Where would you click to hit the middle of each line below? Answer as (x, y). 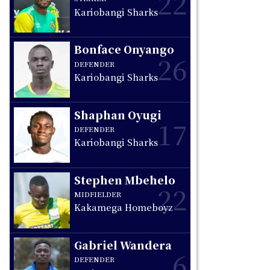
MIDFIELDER (98, 194)
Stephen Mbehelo (125, 180)
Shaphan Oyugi (118, 115)
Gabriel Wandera (123, 245)
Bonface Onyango (124, 49)
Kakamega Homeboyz (124, 207)
